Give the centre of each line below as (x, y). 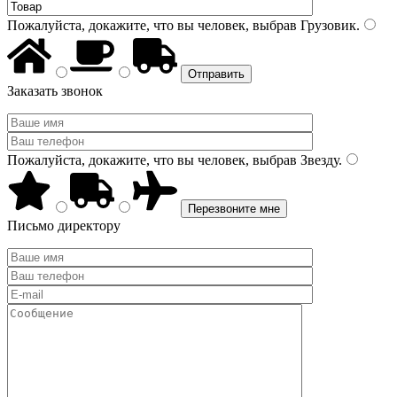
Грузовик (327, 25)
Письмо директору (64, 226)
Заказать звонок (55, 91)
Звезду (318, 160)
